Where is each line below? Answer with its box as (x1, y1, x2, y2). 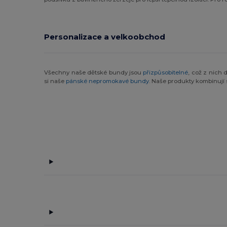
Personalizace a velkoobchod (44, 31, 166, 42)
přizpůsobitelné (143, 68, 188, 76)
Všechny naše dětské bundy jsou (44, 68, 143, 76)
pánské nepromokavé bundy (66, 77, 149, 85)
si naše (44, 77, 66, 85)
